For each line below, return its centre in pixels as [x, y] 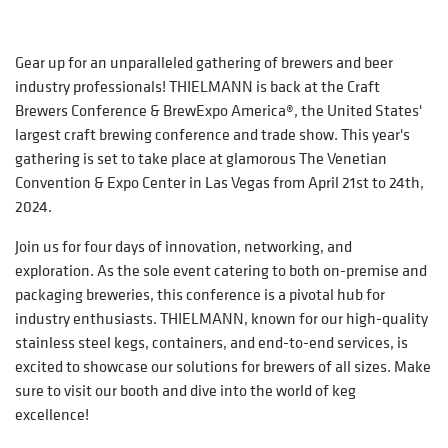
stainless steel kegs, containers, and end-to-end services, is [211, 342]
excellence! [52, 414]
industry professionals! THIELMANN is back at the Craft [197, 86]
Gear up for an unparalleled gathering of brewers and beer [204, 62]
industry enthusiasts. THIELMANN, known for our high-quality [221, 318]
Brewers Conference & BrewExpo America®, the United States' [218, 110]
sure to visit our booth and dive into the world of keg [185, 390]
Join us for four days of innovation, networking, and [183, 246]
